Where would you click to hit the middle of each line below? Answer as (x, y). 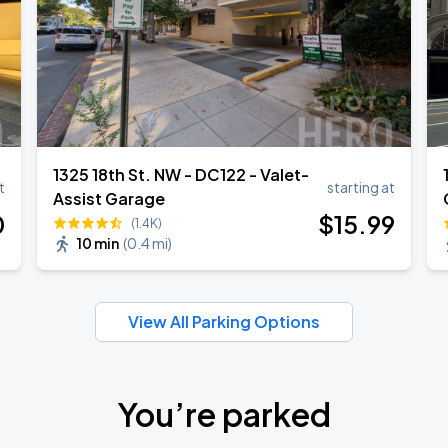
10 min (98, 243)
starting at (360, 187)
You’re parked (223, 414)
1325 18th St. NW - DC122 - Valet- (181, 174)
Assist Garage (109, 198)
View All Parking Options (224, 321)
